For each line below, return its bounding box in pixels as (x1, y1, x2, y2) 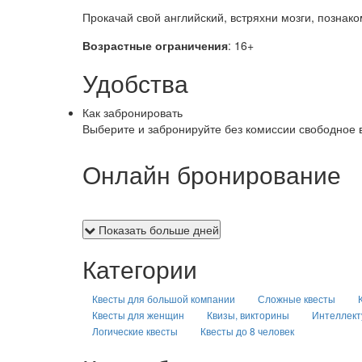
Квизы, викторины (207, 307, 289, 322)
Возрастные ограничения (82, 36, 228, 53)
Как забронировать (82, 103, 183, 120)
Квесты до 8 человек (200, 323, 294, 338)
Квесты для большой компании (92, 291, 235, 305)
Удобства (82, 65, 188, 100)
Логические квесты (92, 323, 178, 338)
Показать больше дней (95, 221, 219, 238)
